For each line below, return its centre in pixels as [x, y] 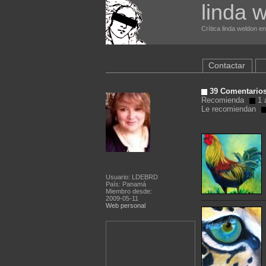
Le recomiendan [228, 109]
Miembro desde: [129, 191]
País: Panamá [126, 184]
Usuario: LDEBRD [132, 177]
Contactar [227, 65]
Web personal [125, 205]
